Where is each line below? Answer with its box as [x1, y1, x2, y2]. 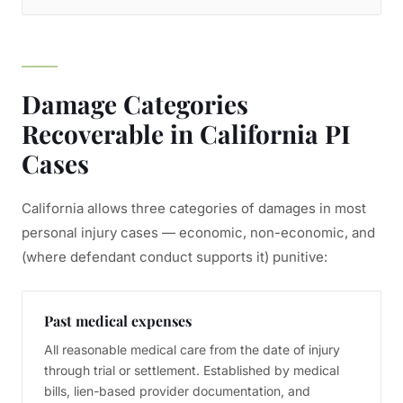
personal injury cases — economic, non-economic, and [22, 224, 375, 241]
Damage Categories [22, 87, 248, 121]
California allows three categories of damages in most [22, 200, 366, 217]
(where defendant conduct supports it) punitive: [22, 248, 327, 265]
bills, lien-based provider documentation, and [44, 383, 310, 399]
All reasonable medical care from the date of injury [44, 342, 340, 357]
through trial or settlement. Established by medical [44, 363, 339, 378]
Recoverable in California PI [22, 117, 351, 150]
